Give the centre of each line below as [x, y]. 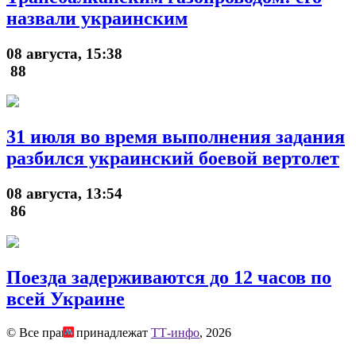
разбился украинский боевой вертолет [173, 159]
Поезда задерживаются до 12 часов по [169, 277]
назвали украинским [97, 18]
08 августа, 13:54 [64, 194]
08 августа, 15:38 [64, 53]
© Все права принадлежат [79, 332]
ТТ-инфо [175, 332]
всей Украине [66, 298]
